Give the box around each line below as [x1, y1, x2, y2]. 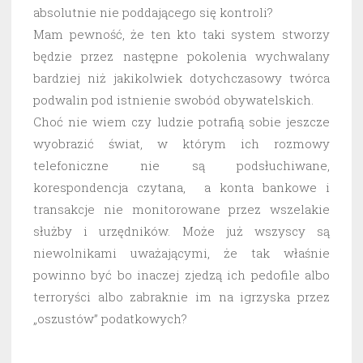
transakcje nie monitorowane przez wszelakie [33, 201, 330, 218]
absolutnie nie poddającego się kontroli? [33, 4, 273, 21]
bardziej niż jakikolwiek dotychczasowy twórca [33, 70, 330, 87]
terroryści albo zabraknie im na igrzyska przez [33, 288, 330, 305]
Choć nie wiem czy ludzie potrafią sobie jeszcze [33, 113, 330, 130]
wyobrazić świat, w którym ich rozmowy [33, 135, 330, 152]
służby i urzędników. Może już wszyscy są [33, 223, 330, 240]
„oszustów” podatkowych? [33, 310, 187, 327]
